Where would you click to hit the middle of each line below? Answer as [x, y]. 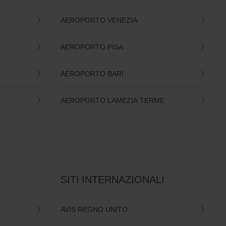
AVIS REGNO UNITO [94, 209]
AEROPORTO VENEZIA [99, 20]
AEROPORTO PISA [92, 47]
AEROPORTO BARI [92, 74]
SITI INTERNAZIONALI [112, 180]
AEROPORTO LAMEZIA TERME [112, 100]
